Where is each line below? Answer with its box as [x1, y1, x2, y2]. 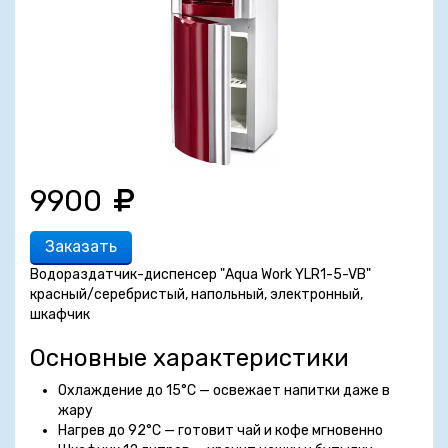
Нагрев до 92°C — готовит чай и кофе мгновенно [58, 422, 383, 439]
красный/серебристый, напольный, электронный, [30, 286, 363, 303]
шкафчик [30, 306, 90, 323]
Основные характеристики [30, 344, 349, 372]
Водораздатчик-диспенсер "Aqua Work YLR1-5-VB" [30, 266, 371, 283]
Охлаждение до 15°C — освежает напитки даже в [58, 382, 390, 399]
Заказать [45, 237, 117, 256]
